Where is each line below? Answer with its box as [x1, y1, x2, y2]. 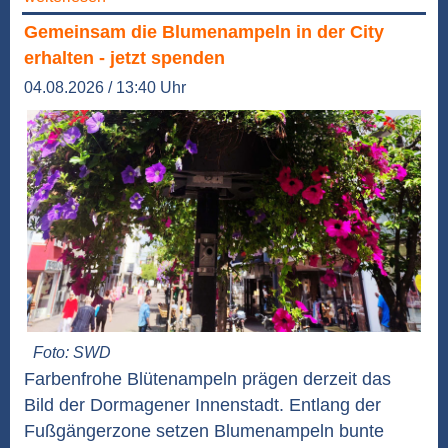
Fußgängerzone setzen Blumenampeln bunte [24, 421, 384, 442]
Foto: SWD [33, 344, 112, 362]
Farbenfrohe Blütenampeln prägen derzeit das [24, 369, 391, 390]
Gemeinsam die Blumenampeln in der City [24, 22, 384, 43]
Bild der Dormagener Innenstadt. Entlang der [24, 395, 381, 416]
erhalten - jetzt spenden [24, 48, 225, 69]
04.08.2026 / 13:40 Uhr [24, 79, 186, 97]
